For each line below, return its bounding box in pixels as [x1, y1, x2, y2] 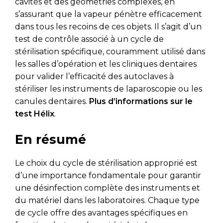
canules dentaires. [15, 96, 89, 106]
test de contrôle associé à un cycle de [15, 34, 164, 44]
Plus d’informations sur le [89, 96, 193, 106]
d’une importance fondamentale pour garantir [15, 170, 201, 180]
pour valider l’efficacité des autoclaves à [15, 71, 174, 81]
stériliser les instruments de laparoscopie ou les [15, 84, 202, 94]
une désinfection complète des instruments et [15, 183, 200, 193]
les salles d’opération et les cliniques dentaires [15, 59, 197, 69]
